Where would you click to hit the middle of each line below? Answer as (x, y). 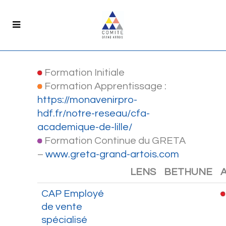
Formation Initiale (83, 73)
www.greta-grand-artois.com (112, 154)
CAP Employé (73, 194)
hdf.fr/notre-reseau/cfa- (94, 114)
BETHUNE (188, 172)
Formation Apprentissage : (104, 86)
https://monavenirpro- (87, 100)
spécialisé (64, 220)
